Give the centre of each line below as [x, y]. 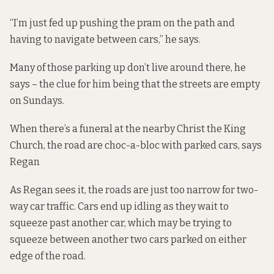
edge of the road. [48, 256]
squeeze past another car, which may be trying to [121, 223]
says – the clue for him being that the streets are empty [135, 84]
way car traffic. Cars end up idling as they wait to [119, 207]
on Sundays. [37, 100]
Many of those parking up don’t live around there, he [128, 67]
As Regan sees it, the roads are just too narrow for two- [134, 190]
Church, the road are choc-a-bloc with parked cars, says [136, 146]
